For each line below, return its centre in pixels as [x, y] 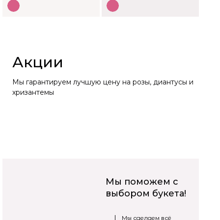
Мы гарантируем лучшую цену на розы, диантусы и [103, 82]
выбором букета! [146, 193]
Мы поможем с [142, 181]
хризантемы [33, 93]
